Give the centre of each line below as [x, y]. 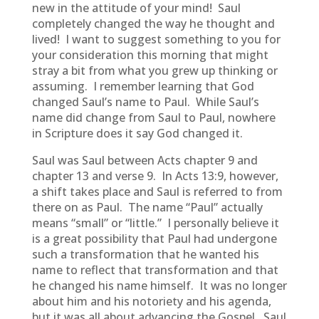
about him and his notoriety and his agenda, [151, 301]
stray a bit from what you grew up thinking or [155, 70]
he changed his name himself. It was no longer [159, 286]
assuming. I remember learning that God [143, 86]
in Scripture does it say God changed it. [137, 133]
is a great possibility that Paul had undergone [154, 239]
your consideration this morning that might [150, 55]
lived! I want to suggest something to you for [156, 39]
